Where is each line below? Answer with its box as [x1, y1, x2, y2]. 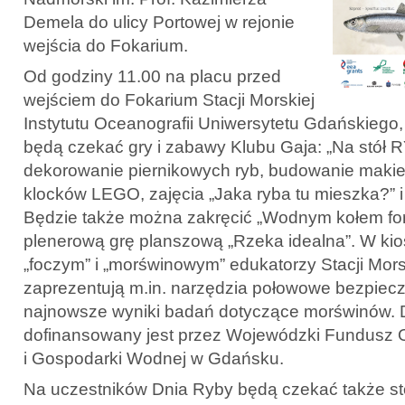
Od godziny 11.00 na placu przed [24, 66, 281, 86]
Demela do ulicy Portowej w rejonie [24, 12, 295, 32]
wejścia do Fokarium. [24, 35, 188, 55]
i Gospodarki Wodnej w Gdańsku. [24, 348, 284, 368]
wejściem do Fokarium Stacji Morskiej [24, 89, 315, 109]
